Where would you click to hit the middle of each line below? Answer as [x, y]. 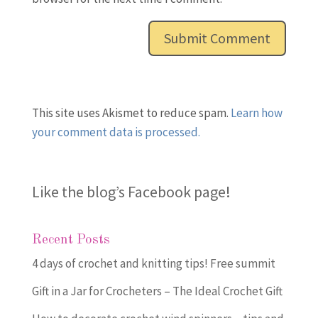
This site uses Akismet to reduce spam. [131, 113]
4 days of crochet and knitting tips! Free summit [153, 263]
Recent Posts [71, 240]
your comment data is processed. [116, 132]
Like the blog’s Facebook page [128, 191]
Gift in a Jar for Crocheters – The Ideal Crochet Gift [157, 291]
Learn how [256, 113]
